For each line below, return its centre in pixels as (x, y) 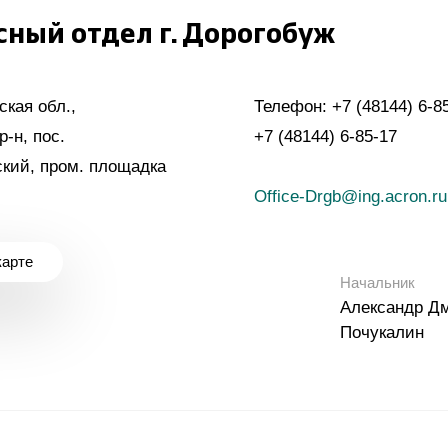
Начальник (377, 282)
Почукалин (382, 332)
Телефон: (293, 106)
